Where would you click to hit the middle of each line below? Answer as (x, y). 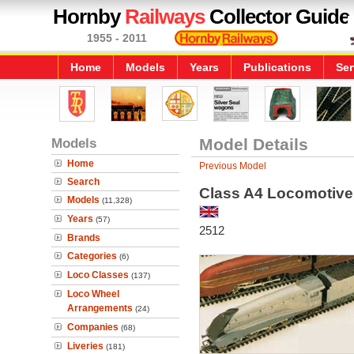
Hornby (89, 17)
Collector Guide (277, 17)
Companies (93, 327)
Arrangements (100, 308)
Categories (92, 256)
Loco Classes (98, 275)
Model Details (253, 144)
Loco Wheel (93, 294)
